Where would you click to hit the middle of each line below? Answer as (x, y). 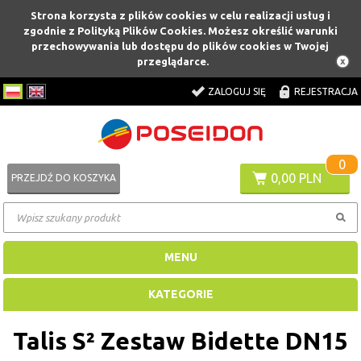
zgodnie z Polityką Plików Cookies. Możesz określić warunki (180, 31)
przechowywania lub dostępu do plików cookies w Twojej (180, 46)
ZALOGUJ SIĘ (237, 91)
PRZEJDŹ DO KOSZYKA (64, 178)
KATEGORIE (180, 294)
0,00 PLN (296, 178)
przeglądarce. (172, 61)
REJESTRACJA (326, 91)
